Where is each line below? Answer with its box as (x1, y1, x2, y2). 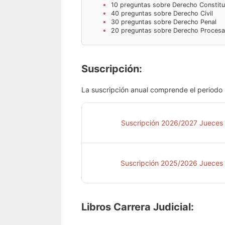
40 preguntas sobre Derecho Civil (110, 10, 213, 18)
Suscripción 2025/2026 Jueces (121, 158, 223, 167)
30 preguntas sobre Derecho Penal (110, 18, 216, 26)
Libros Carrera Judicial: (81, 200, 194, 213)
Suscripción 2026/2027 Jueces (121, 118, 223, 127)
